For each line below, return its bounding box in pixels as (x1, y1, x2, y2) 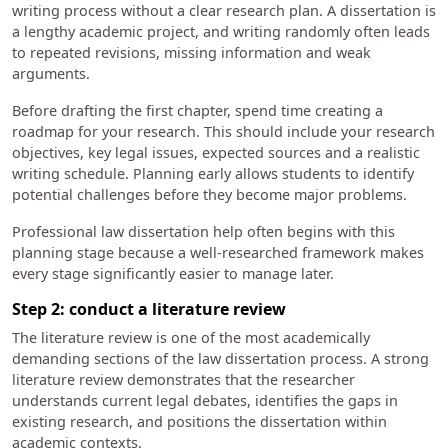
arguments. (12, 64, 94, 84)
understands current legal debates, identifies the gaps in (12, 391, 398, 411)
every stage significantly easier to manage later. (12, 264, 338, 284)
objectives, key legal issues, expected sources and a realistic (12, 143, 420, 163)
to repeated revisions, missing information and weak (12, 43, 371, 63)
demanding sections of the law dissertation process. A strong (12, 349, 429, 369)
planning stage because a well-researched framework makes (12, 243, 424, 263)
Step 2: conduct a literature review (12, 298, 286, 321)
